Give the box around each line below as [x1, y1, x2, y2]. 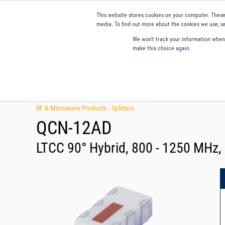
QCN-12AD [36, 117, 112, 139]
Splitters [111, 103, 134, 112]
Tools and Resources [135, 78, 191, 87]
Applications [80, 78, 115, 87]
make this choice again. [133, 45, 191, 52]
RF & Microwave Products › [36, 103, 111, 112]
